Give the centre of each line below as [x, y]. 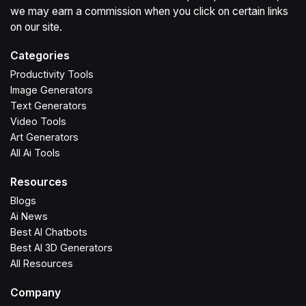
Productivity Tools [52, 74]
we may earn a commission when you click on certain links [149, 11]
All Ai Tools [35, 153]
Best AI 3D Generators [61, 247]
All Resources [42, 263]
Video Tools [38, 122]
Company [36, 292]
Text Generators [48, 106]
